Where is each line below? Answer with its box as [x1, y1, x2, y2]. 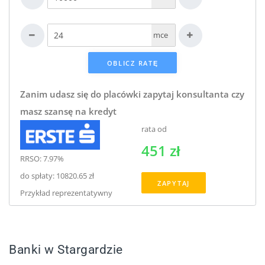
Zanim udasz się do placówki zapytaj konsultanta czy [20, 87, 244, 101]
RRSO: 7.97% [20, 153, 64, 164]
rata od [141, 123, 167, 134]
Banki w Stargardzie [9, 241, 123, 257]
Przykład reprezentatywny [20, 187, 112, 198]
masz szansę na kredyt [20, 104, 117, 118]
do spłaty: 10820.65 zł [20, 170, 94, 181]
